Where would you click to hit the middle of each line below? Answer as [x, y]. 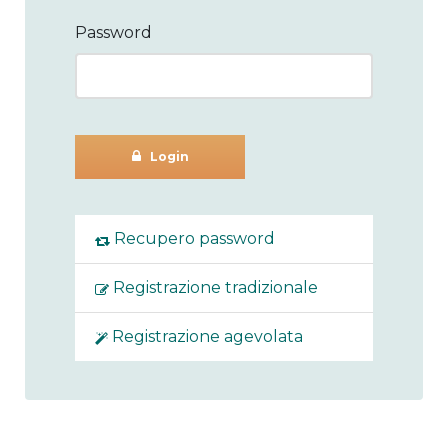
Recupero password [192, 239]
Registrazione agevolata [205, 337]
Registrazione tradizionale [213, 288]
